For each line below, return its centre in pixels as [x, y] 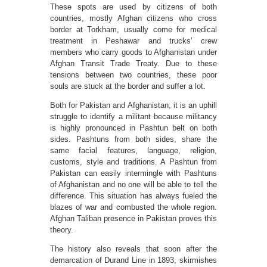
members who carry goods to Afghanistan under [133, 52]
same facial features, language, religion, [133, 150]
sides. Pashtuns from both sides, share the [133, 139]
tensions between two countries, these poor [133, 75]
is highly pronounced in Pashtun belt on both [133, 128]
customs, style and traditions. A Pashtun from [133, 162]
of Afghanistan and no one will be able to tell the [133, 184]
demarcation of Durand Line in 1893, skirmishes [133, 260]
